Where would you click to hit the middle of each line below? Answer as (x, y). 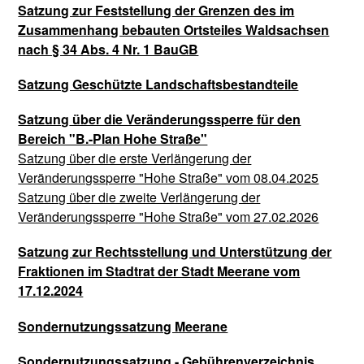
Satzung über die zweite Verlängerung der (139, 197)
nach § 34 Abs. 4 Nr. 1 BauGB (108, 49)
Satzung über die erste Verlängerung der (135, 158)
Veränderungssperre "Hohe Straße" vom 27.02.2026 (169, 217)
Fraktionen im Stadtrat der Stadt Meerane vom (159, 271)
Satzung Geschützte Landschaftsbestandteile (158, 84)
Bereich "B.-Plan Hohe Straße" (113, 139)
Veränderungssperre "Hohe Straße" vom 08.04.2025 (169, 178)
